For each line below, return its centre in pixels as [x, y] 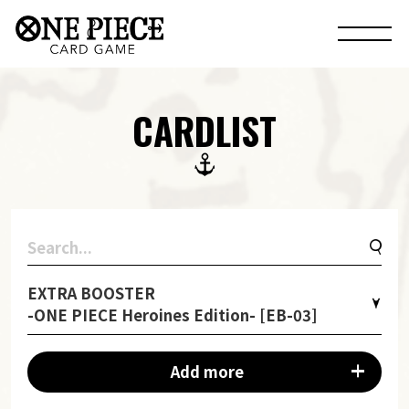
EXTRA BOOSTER [93, 293]
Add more [207, 371]
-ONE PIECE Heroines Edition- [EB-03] [172, 315]
